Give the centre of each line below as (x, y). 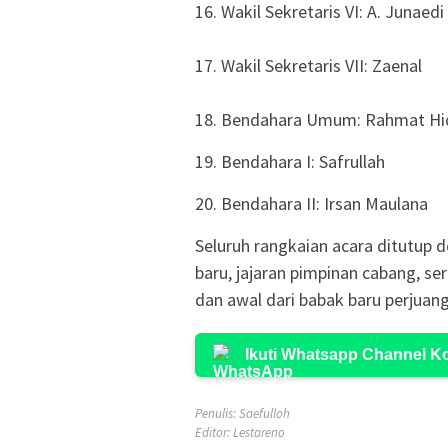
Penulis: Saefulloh (242, 414)
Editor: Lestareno (240, 433)
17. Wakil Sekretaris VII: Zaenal (308, 66)
